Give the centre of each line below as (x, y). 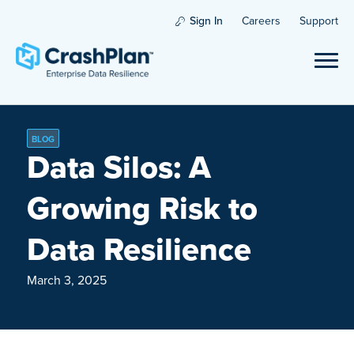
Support (319, 21)
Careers (261, 21)
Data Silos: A (119, 167)
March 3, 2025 (66, 280)
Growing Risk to (142, 208)
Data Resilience (139, 249)
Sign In (206, 21)
